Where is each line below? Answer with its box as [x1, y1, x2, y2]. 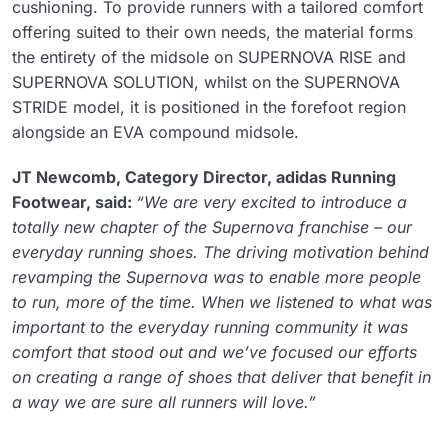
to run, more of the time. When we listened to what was [12, 291, 432, 312]
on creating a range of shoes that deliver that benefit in [12, 366, 431, 387]
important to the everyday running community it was [12, 316, 408, 337]
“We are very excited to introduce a [136, 191, 407, 212]
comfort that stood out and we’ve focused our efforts [12, 341, 417, 362]
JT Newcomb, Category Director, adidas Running [12, 166, 396, 187]
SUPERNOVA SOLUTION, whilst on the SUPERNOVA [12, 71, 400, 92]
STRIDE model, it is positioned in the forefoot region [12, 96, 406, 117]
